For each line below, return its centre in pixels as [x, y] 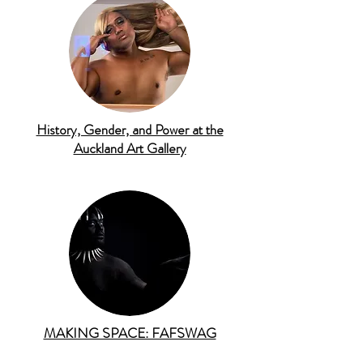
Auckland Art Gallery [130, 148]
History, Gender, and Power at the [130, 130]
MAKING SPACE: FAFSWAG [130, 333]
